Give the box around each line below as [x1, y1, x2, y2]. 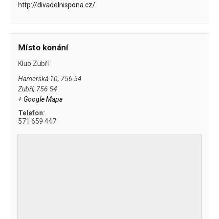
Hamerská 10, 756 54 [18, 75, 82, 83]
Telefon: [18, 109, 45, 117]
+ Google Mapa [18, 95, 63, 104]
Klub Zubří [18, 60, 49, 68]
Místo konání [18, 43, 69, 53]
